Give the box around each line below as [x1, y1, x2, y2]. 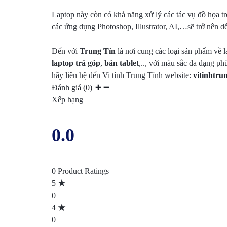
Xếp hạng [52, 95, 83, 104]
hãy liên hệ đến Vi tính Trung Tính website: [52, 71, 193, 80]
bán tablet [104, 59, 139, 68]
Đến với [52, 47, 80, 56]
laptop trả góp [52, 59, 100, 68]
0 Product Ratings [52, 167, 109, 176]
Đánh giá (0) [52, 83, 94, 92]
